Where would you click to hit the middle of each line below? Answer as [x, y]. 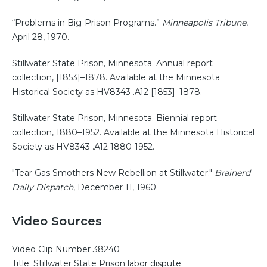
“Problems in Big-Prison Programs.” [87, 23]
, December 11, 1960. [116, 187]
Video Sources [57, 221]
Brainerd [232, 173]
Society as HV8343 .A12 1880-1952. [83, 147]
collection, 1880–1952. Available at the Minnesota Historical [133, 133]
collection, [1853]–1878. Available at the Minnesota [116, 78]
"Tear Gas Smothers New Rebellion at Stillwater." [113, 173]
